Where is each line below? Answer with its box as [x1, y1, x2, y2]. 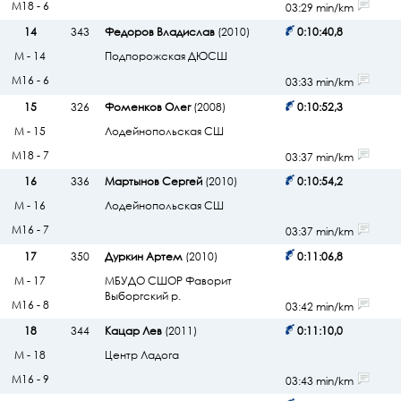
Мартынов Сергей [104, 174, 202, 190]
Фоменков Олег [104, 98, 191, 115]
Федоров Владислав [104, 24, 215, 40]
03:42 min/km [285, 299, 356, 315]
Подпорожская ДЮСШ [104, 48, 227, 64]
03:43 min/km [285, 373, 356, 389]
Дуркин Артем [104, 248, 183, 264]
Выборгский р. [104, 287, 181, 303]
